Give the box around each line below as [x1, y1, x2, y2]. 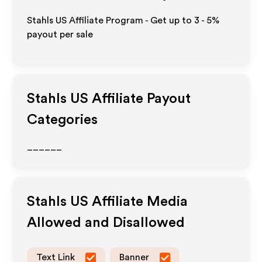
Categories [27, 113, 98, 127]
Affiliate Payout [88, 92, 191, 106]
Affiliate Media [88, 195, 188, 209]
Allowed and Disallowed [27, 216, 185, 230]
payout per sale [27, 30, 94, 39]
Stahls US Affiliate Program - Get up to [27, 16, 195, 25]
